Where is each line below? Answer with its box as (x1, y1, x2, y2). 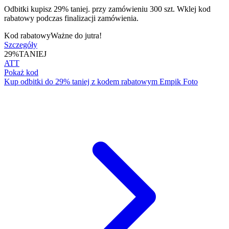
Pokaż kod (4, 67, 38, 77)
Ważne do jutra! (51, 31, 102, 40)
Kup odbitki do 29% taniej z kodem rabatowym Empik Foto (4, 77, 198, 86)
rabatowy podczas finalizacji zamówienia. (4, 13, 139, 22)
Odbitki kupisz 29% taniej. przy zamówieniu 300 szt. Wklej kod (4, 4, 211, 13)
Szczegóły (4, 40, 37, 49)
